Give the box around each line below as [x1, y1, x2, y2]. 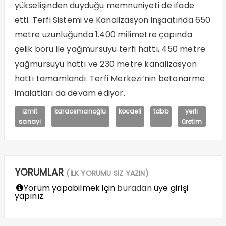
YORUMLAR [14, 165, 67, 180]
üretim [181, 117, 202, 126]
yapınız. [14, 190, 45, 202]
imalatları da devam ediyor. [14, 87, 125, 99]
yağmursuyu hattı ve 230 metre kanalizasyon [14, 58, 197, 70]
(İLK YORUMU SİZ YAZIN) [66, 168, 149, 179]
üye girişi [151, 182, 189, 194]
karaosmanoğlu [54, 107, 106, 116]
